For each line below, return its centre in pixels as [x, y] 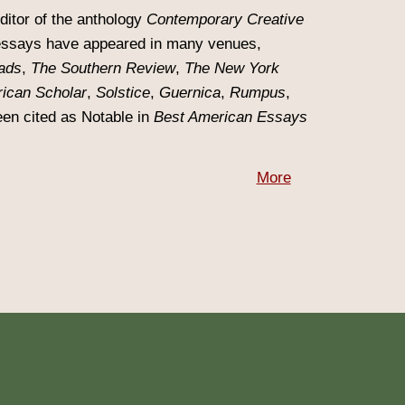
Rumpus [258, 93]
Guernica [190, 93]
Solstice [123, 93]
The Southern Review [103, 68]
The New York [232, 68]
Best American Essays [231, 117]
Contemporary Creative [225, 19]
